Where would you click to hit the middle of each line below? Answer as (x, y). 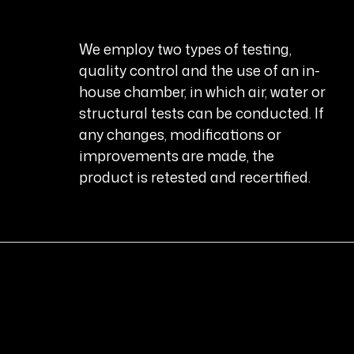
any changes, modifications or (181, 135)
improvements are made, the (177, 156)
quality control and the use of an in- (200, 71)
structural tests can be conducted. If (202, 113)
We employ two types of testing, (186, 49)
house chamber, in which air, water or (203, 92)
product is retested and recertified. (195, 177)
